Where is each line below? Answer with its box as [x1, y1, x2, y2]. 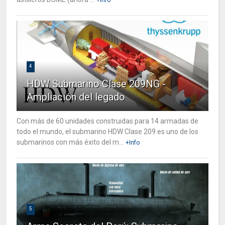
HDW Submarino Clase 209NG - [27, 77, 166, 90]
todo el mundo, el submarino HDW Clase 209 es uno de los [17, 127, 199, 136]
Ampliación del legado [27, 90, 126, 103]
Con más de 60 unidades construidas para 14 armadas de [17, 117, 199, 125]
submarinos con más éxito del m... [17, 138, 124, 146]
